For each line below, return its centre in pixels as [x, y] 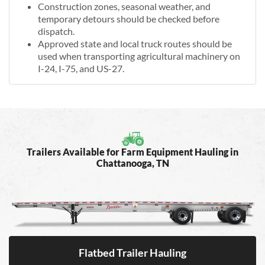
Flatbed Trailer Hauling [132, 253]
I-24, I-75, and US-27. [81, 68]
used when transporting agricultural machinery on [139, 56]
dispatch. [56, 31]
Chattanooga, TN [132, 163]
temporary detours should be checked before [129, 18]
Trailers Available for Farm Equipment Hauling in [132, 151]
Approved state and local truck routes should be [135, 43]
